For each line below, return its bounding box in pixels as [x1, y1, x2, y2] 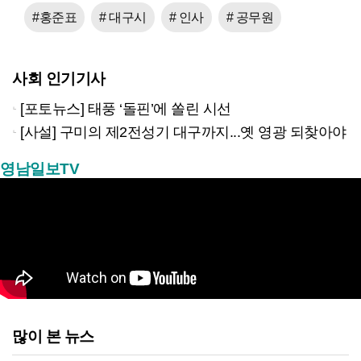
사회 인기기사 [12, 70, 106, 88]
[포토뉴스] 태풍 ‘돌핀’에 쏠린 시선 [20, 100, 231, 118]
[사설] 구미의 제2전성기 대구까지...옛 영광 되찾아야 [20, 123, 346, 141]
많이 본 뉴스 [12, 328, 94, 346]
